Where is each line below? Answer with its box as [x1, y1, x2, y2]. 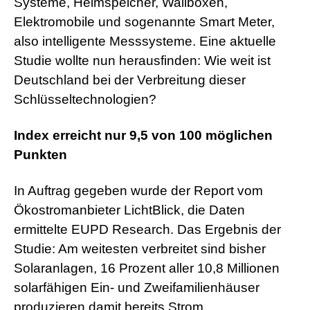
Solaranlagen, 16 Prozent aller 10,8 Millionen [14, 261, 280, 276]
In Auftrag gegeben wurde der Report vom [14, 183, 263, 199]
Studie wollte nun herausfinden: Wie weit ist [14, 53, 271, 69]
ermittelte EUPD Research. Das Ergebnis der [14, 222, 281, 237]
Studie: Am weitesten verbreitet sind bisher [14, 241, 266, 257]
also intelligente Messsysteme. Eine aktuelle [14, 34, 276, 49]
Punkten [14, 147, 67, 163]
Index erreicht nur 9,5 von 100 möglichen [14, 128, 273, 143]
